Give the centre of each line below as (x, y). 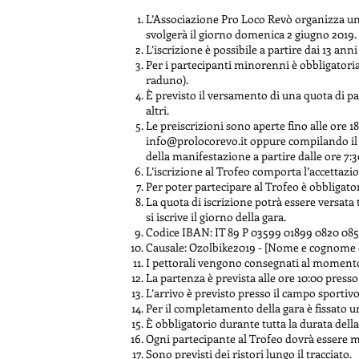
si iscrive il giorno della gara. (216, 217)
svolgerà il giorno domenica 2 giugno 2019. (251, 34)
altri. (157, 110)
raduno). (167, 80)
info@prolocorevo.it (197, 141)
